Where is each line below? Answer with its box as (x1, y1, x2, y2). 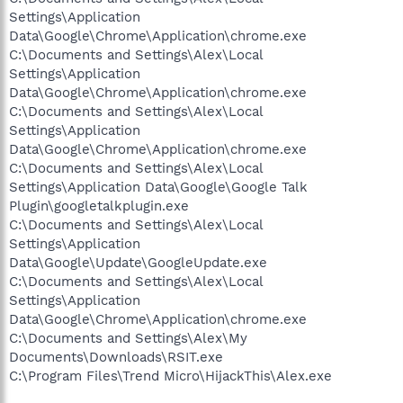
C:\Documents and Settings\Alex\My (9, 329, 247, 346)
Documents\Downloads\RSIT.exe (9, 348, 223, 365)
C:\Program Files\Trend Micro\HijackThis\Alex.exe (9, 367, 332, 384)
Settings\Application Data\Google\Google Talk (9, 178, 308, 195)
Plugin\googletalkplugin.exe (9, 197, 189, 214)
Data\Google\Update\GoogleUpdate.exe (9, 254, 267, 271)
